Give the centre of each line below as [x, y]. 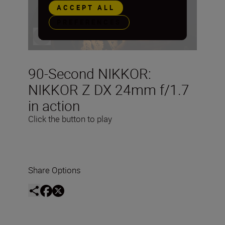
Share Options [54, 170]
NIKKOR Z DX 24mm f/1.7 [109, 90]
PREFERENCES [89, 22]
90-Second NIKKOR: [90, 74]
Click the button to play [70, 119]
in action [54, 106]
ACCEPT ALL [86, 8]
